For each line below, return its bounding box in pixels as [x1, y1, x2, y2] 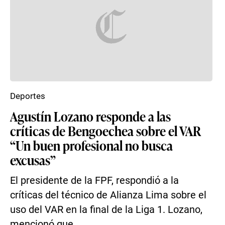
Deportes [10, 91, 45, 101]
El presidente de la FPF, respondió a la [10, 175, 179, 186]
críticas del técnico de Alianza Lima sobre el [10, 189, 206, 201]
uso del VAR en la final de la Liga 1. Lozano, [10, 204, 202, 215]
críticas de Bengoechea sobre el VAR [10, 122, 201, 140]
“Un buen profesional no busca [10, 136, 173, 154]
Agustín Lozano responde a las [10, 107, 171, 125]
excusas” [10, 151, 56, 169]
